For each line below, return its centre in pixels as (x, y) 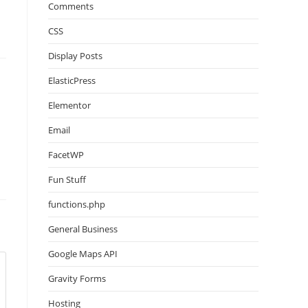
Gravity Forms (77, 278)
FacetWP (66, 155)
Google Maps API (83, 254)
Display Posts (75, 56)
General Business (83, 229)
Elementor (69, 105)
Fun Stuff (67, 179)
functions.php (77, 204)
